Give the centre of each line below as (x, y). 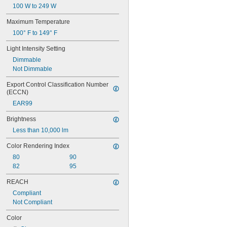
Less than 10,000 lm (41, 130)
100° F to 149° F (35, 33)
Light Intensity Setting (36, 49)
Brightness (21, 119)
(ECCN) (17, 92)
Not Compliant (32, 202)
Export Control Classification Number (58, 85)
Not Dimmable (32, 69)
